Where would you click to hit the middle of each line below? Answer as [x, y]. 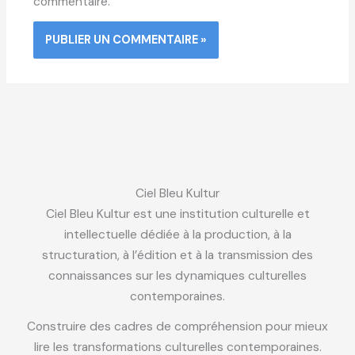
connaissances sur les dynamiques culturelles [177, 276]
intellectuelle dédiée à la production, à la [177, 235]
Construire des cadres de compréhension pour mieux [177, 326]
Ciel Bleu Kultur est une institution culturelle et [177, 214]
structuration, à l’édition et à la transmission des [177, 256]
